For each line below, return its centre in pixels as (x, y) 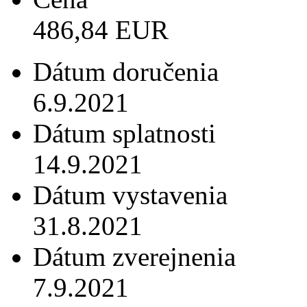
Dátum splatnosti (124, 133)
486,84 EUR (101, 29)
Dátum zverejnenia (134, 256)
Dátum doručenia (126, 71)
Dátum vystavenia (130, 195)
